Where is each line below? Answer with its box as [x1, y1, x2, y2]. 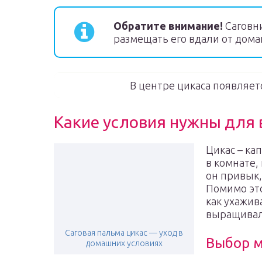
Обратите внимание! [113, 20, 223, 32]
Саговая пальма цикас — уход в [65, 228, 183, 237]
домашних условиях [85, 239, 163, 248]
